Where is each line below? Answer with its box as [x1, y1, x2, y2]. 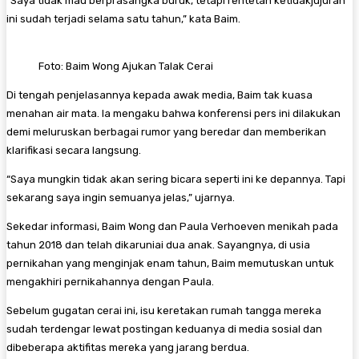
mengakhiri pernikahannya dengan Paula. [6, 275, 214, 288]
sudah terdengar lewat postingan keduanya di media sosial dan [6, 322, 322, 335]
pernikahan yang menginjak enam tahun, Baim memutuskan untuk [6, 256, 334, 269]
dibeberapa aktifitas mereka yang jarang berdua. [6, 341, 249, 353]
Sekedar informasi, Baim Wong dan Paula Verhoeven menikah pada [6, 220, 338, 232]
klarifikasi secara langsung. [6, 143, 141, 156]
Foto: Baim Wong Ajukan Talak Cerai [38, 59, 213, 72]
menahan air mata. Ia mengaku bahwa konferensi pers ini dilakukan [6, 107, 341, 119]
